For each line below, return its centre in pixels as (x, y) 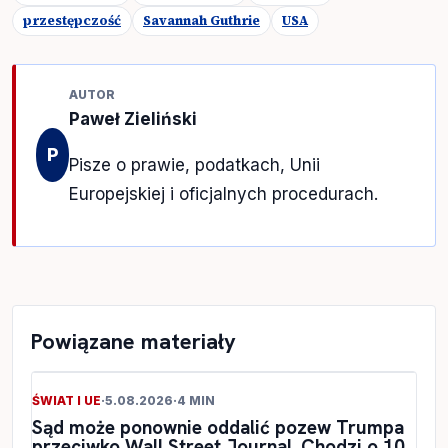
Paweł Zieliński (133, 118)
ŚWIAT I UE (66, 400)
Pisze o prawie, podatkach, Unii (195, 164)
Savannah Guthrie (201, 20)
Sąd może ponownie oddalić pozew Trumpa (218, 427)
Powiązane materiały (133, 341)
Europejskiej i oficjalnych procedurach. (224, 193)
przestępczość (72, 20)
